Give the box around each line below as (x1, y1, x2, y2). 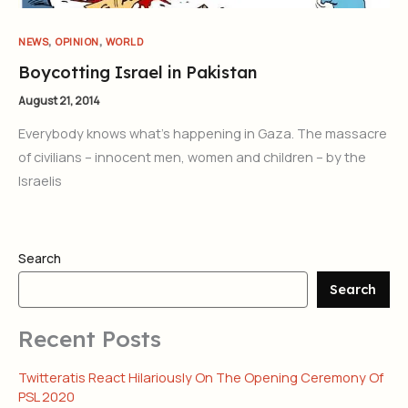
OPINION (55, 35, 99, 49)
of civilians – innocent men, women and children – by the (18, 148, 366, 166)
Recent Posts (18, 323, 161, 352)
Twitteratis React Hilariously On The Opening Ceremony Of (18, 367, 383, 386)
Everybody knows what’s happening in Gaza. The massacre (18, 124, 387, 142)
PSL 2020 (18, 386, 75, 405)
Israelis (18, 171, 62, 189)
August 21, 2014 (18, 92, 100, 108)
